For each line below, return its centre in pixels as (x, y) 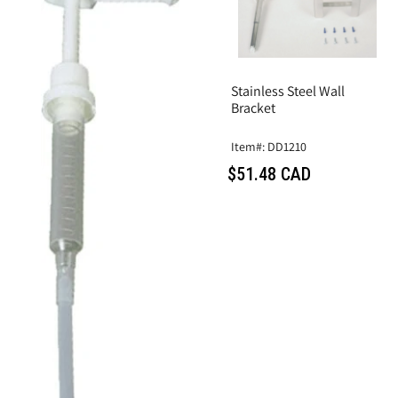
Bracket (253, 107)
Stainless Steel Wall (288, 91)
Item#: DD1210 (269, 146)
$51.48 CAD (269, 174)
